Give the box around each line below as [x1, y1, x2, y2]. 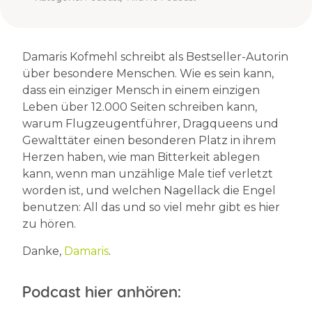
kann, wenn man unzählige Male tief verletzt [22, 167, 273, 181]
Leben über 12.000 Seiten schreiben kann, [22, 100, 257, 114]
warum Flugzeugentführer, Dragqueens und [22, 117, 279, 131]
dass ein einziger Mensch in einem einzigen [22, 84, 260, 97]
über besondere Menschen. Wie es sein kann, [22, 67, 274, 81]
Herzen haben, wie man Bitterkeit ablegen [22, 150, 260, 164]
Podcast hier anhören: [22, 282, 181, 301]
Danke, [22, 244, 64, 258]
